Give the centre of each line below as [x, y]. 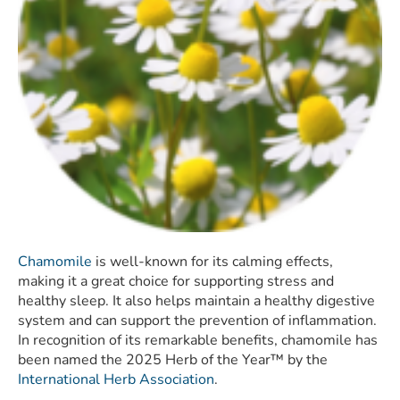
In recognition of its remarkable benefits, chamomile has [198, 341]
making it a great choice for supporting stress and [176, 282]
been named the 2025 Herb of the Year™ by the [173, 360]
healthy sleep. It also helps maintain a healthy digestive [196, 301]
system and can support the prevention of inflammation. [197, 321]
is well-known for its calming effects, [212, 262]
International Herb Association [116, 380]
